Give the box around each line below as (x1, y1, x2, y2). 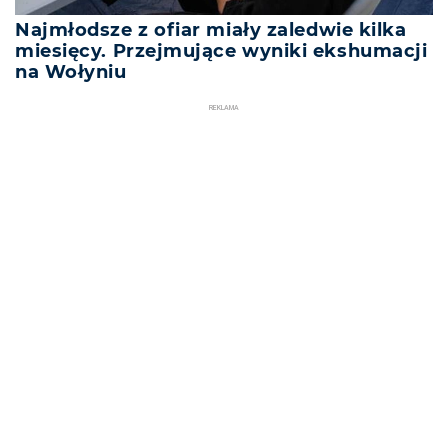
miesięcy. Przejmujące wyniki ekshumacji (15, 39, 428, 62)
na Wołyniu (15, 60, 127, 83)
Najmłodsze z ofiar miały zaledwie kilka (15, 18, 407, 41)
